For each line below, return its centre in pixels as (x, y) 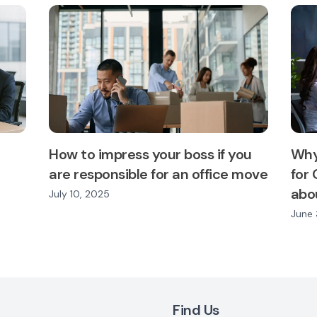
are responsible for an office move (158, 174)
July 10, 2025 (80, 194)
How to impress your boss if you (150, 155)
